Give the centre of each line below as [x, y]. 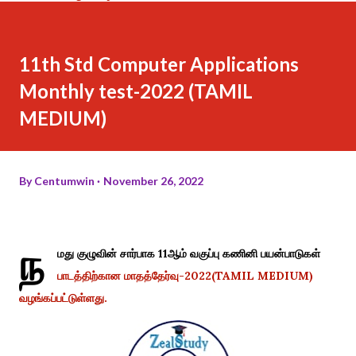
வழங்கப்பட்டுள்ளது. [63, 298]
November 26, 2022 [153, 180]
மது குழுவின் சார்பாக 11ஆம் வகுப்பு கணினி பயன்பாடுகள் [189, 253]
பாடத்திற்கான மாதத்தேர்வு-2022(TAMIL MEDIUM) [185, 275]
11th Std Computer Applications [159, 64]
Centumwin [64, 180]
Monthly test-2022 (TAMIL [136, 91]
